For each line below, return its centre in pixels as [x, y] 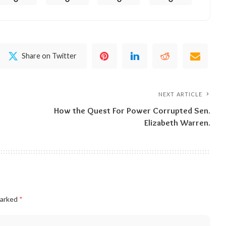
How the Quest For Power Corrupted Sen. [132, 111]
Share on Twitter [49, 56]
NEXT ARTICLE [181, 94]
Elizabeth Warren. [178, 123]
